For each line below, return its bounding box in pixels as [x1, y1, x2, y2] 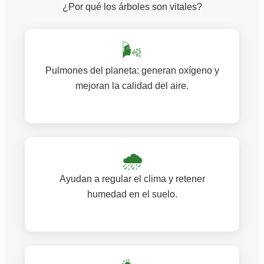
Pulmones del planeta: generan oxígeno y [45, 65, 219, 76]
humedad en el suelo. [87, 189, 177, 199]
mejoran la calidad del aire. [75, 81, 189, 91]
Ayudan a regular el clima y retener [59, 173, 205, 184]
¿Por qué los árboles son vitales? [62, 2, 202, 12]
